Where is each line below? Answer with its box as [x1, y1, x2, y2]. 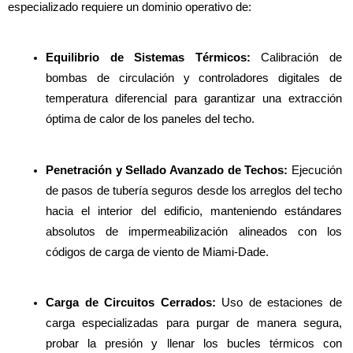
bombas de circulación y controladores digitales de [46, 72, 342, 85]
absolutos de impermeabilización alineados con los [46, 225, 342, 238]
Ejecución [288, 163, 343, 176]
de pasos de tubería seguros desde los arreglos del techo [46, 184, 342, 197]
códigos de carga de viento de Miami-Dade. [46, 245, 269, 258]
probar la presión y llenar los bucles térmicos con [46, 337, 342, 351]
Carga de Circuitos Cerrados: [46, 296, 222, 310]
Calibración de [250, 51, 343, 65]
